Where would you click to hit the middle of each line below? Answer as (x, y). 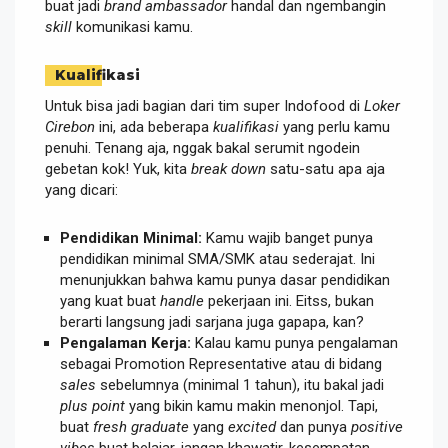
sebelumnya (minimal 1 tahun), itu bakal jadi (240, 384)
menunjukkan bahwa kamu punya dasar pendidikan (225, 279)
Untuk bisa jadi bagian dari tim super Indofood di (204, 105)
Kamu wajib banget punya (287, 237)
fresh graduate (141, 426)
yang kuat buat (110, 300)
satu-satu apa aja (325, 168)
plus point (92, 405)
